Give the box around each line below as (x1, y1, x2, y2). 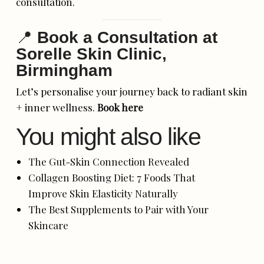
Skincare (28, 218, 68, 232)
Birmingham (16, 61, 113, 80)
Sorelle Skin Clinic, (16, 44, 167, 63)
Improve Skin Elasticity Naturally (28, 186, 178, 200)
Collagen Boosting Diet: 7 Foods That (28, 170, 195, 184)
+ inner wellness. (16, 100, 98, 114)
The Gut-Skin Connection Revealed (28, 154, 189, 168)
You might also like (16, 123, 201, 150)
